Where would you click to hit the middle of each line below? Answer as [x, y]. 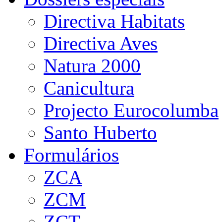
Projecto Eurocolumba [131, 110]
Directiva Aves [101, 43]
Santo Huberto [100, 133]
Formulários [71, 155]
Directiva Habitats [114, 21]
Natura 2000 [92, 66]
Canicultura [89, 88]
